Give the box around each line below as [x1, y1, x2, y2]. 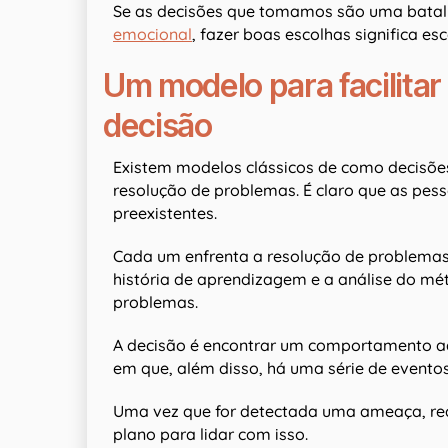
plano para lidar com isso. [113, 424, 308, 445]
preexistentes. [113, 203, 217, 224]
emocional [113, 24, 192, 45]
